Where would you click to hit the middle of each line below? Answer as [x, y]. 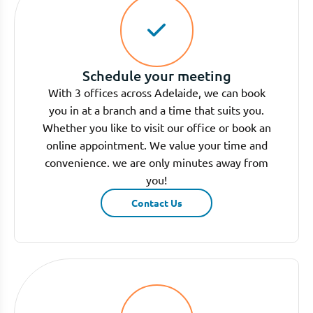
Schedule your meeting [156, 75]
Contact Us [156, 202]
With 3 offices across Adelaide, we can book [156, 92]
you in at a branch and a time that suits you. [156, 109]
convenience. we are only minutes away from [156, 162]
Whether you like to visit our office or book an [156, 127]
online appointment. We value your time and [156, 144]
